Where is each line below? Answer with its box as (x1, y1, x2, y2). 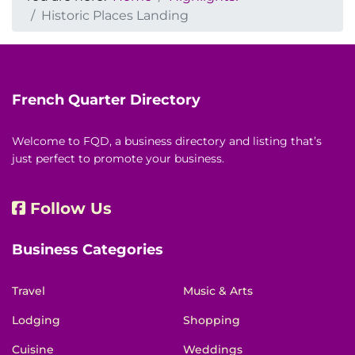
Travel (12, 284, 45, 299)
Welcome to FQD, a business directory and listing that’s (12, 134, 322, 149)
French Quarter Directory (12, 91, 200, 109)
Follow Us (30, 199, 112, 219)
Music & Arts (183, 284, 253, 299)
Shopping (183, 313, 240, 328)
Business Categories (12, 241, 163, 259)
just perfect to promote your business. (12, 151, 224, 166)
